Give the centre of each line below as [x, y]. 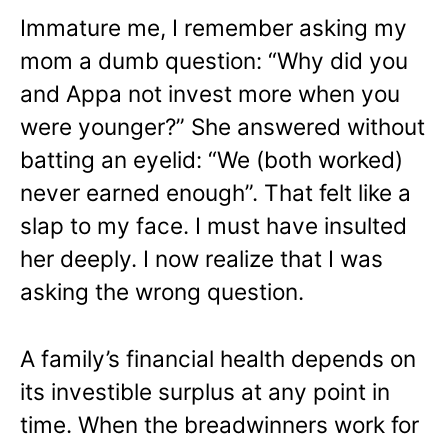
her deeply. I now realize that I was [201, 258]
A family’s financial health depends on [218, 358]
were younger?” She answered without [222, 126]
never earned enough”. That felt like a [215, 192]
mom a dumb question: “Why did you [214, 60]
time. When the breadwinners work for [219, 424]
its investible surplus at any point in [205, 391]
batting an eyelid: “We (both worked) [211, 159]
